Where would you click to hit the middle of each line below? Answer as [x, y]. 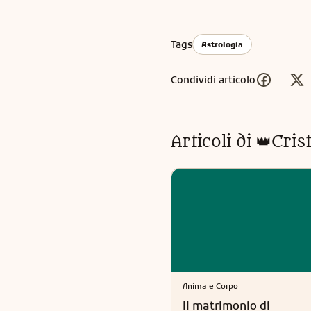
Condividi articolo [213, 79]
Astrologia [222, 45]
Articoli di [211, 142]
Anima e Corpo [210, 286]
